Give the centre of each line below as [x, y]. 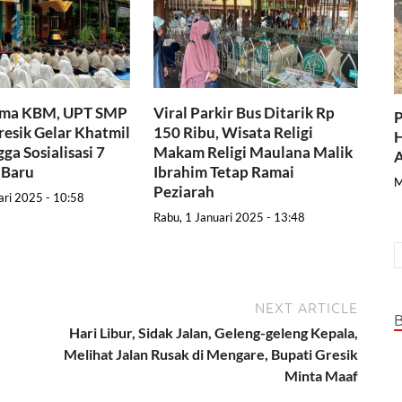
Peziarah [184, 191]
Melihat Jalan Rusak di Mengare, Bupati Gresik [211, 354]
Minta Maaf [321, 376]
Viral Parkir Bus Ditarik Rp [245, 112]
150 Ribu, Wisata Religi [234, 132]
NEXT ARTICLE [306, 307]
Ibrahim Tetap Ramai [224, 171]
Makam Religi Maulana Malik [253, 152]
